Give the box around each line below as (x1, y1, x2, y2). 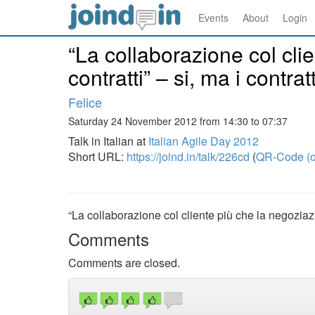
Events (198, 11, 229, 25)
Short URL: (68, 148, 127, 165)
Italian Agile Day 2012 (148, 133, 259, 149)
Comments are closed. (68, 255, 180, 271)
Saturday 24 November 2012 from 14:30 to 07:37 (68, 114, 288, 128)
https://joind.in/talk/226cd (127, 148, 250, 165)
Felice (68, 93, 102, 111)
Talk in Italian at (68, 133, 148, 149)
